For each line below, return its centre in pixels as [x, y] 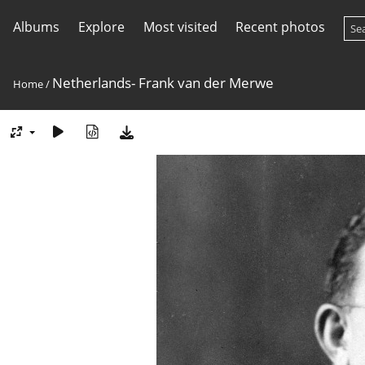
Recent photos [281, 27]
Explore [101, 27]
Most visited [180, 27]
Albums [36, 27]
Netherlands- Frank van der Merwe [163, 83]
